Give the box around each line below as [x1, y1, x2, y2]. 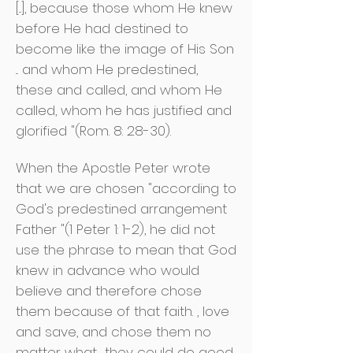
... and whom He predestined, [16, 60, 198, 79]
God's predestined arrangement [16, 199, 227, 218]
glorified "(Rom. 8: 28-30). [16, 121, 171, 140]
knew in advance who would [16, 261, 199, 280]
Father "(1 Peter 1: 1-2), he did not [16, 220, 215, 239]
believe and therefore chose [16, 281, 202, 300]
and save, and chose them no [16, 322, 211, 341]
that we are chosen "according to [16, 179, 236, 198]
